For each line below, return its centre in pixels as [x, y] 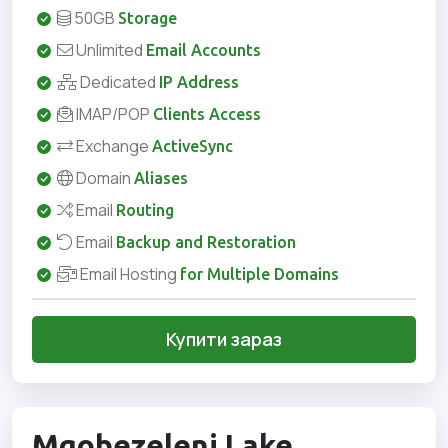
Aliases [161, 178]
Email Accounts [203, 50]
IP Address [199, 82]
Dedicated [118, 82]
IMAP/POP [113, 114]
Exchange [112, 146]
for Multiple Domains [259, 274]
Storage [147, 18]
